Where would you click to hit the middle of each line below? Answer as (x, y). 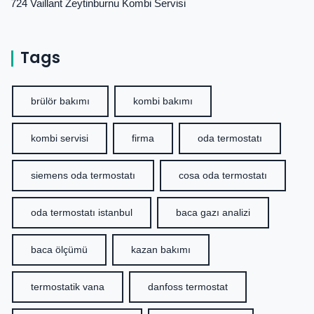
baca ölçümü (59, 250)
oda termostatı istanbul (82, 213)
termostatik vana (68, 287)
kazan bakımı (161, 250)
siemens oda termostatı (83, 176)
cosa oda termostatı (223, 176)
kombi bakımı (163, 101)
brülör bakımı (60, 101)
